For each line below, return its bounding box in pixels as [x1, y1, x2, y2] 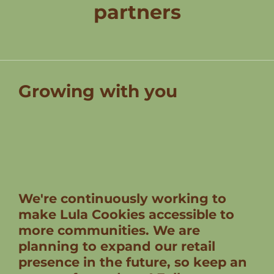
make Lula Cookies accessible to [18, 206, 234, 223]
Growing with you [18, 80, 177, 102]
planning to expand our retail [18, 238, 215, 254]
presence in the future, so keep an [18, 254, 247, 270]
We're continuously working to [18, 190, 226, 207]
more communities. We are [18, 222, 200, 239]
